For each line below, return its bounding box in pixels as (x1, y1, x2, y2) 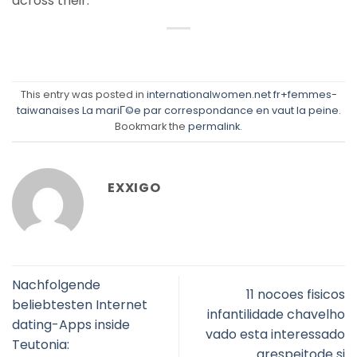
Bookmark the (115, 120, 188, 134)
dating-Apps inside (12, 315, 130, 334)
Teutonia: (12, 335, 69, 354)
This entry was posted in (20, 88, 147, 102)
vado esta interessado (206, 325, 345, 344)
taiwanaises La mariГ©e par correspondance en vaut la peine (16, 104, 339, 118)
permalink (188, 120, 240, 134)
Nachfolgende (12, 275, 100, 294)
